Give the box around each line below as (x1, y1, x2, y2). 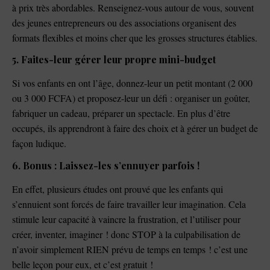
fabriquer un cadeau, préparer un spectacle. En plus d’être (12, 107, 230, 120)
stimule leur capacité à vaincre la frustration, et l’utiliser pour (12, 212, 240, 225)
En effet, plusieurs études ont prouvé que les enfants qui (12, 182, 223, 195)
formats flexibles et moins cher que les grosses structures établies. (12, 31, 257, 45)
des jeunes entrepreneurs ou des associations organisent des (12, 16, 236, 30)
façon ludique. (12, 137, 66, 150)
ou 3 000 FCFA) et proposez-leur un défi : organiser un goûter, (12, 92, 250, 105)
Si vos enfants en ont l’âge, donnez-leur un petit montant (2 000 (12, 77, 253, 90)
